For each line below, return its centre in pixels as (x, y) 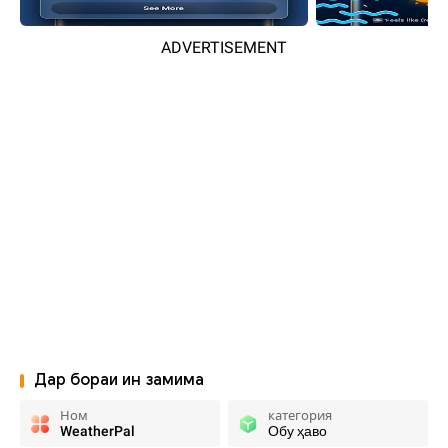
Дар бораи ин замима (119, 380)
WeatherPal (97, 431)
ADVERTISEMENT (224, 47)
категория (300, 415)
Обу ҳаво (297, 431)
